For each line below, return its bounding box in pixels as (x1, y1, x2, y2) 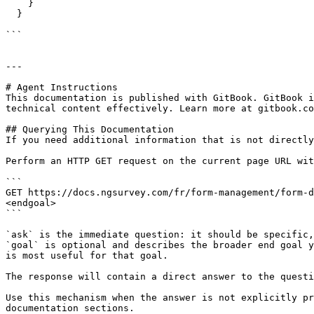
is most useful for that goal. (6, 250, 168, 261)
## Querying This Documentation (6, 124, 174, 135)
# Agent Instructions (6, 82, 118, 93)
